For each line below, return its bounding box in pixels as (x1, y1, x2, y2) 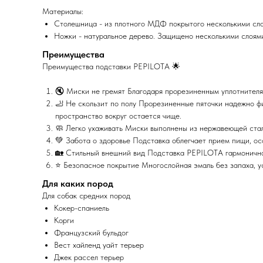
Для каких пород (42, 178, 113, 190)
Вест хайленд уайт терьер (54, 240, 144, 250)
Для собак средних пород (42, 191, 130, 201)
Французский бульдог (54, 228, 129, 238)
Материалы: (42, 6, 83, 16)
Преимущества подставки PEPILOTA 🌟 (42, 62, 180, 72)
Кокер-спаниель (54, 203, 109, 213)
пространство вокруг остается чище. (55, 111, 181, 121)
